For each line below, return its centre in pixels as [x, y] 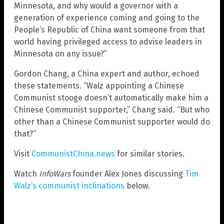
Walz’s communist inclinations [69, 186]
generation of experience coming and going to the [107, 18]
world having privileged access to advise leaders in [108, 42]
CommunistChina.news [73, 154]
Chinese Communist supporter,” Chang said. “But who [112, 110]
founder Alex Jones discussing [128, 174]
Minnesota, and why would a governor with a [96, 6]
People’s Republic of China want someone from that [109, 30]
